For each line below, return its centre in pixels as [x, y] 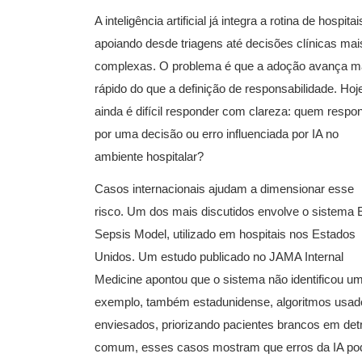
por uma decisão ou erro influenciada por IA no [217, 134]
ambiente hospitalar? [149, 156]
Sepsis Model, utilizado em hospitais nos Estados [225, 234]
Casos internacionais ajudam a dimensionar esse [224, 189]
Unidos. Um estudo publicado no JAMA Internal [219, 257]
